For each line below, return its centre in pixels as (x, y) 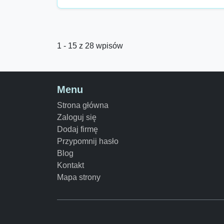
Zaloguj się (77, 117)
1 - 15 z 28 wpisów (90, 46)
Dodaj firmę (77, 129)
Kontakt (70, 165)
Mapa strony (79, 177)
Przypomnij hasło (88, 141)
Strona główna (83, 105)
